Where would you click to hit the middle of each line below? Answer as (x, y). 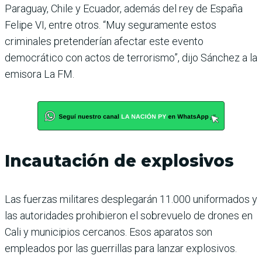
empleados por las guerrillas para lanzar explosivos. (121, 249)
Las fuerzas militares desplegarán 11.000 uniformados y (131, 199)
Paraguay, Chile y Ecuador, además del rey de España (124, 9)
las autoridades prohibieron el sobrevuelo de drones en (129, 216)
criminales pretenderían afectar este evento (104, 42)
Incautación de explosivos (119, 161)
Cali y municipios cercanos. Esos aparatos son (108, 232)
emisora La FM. (39, 74)
